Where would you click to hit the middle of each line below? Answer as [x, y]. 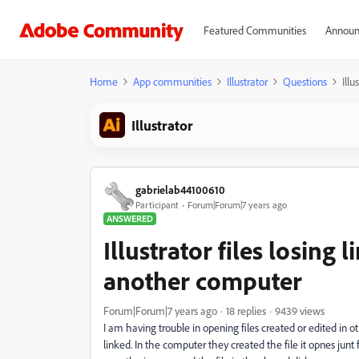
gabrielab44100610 [180, 189]
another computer [203, 280]
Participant [157, 204]
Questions [305, 81]
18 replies [246, 311]
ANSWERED [130, 218]
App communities [172, 81]
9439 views [300, 311]
